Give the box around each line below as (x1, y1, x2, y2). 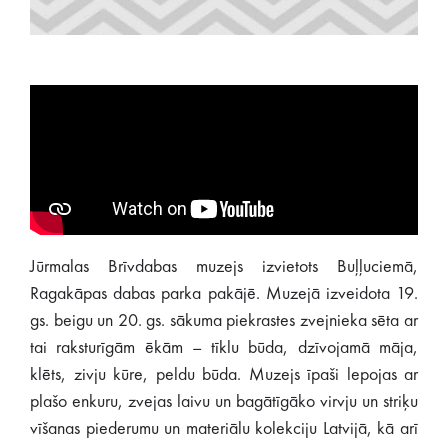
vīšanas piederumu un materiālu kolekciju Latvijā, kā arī (30, 420, 418, 438)
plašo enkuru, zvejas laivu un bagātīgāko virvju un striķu (30, 393, 418, 411)
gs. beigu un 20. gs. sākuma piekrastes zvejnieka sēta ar (30, 312, 418, 330)
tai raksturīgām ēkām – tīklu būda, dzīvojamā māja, (30, 339, 418, 357)
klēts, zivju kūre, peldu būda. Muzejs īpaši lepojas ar (30, 366, 418, 384)
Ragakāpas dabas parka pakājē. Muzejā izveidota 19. (30, 285, 418, 303)
